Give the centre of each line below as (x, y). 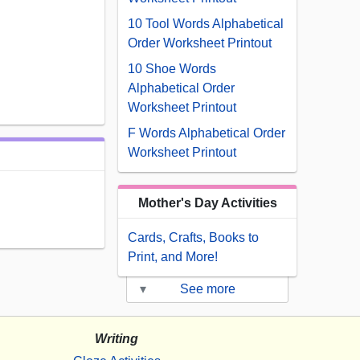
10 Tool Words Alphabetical (206, 24)
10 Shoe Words (172, 69)
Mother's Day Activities (207, 203)
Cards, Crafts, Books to (193, 238)
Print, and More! (173, 257)
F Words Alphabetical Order (207, 133)
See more (207, 289)
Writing (117, 339)
